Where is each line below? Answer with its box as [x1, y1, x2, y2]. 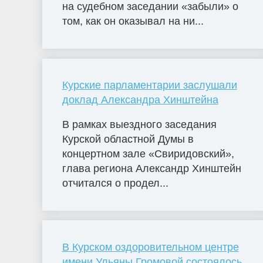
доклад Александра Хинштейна [62, 94, 218, 106]
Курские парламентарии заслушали [62, 79, 237, 92]
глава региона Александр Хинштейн [62, 163, 241, 175]
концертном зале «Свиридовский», [62, 148, 234, 160]
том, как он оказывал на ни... [62, 15, 204, 28]
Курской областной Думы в [62, 133, 194, 146]
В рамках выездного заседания [62, 119, 217, 131]
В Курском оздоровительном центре [62, 241, 239, 254]
